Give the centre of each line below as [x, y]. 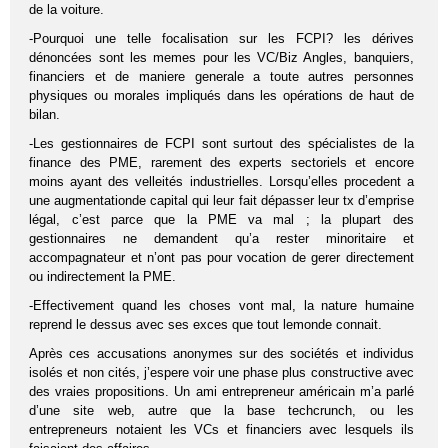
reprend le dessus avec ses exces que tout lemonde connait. [206, 325]
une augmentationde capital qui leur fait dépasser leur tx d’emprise [221, 201]
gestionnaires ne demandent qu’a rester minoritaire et [221, 239]
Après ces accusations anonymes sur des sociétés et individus [221, 354]
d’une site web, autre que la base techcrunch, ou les [221, 411]
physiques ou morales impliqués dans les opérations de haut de [221, 96]
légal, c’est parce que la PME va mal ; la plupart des [221, 220]
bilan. [45, 115]
